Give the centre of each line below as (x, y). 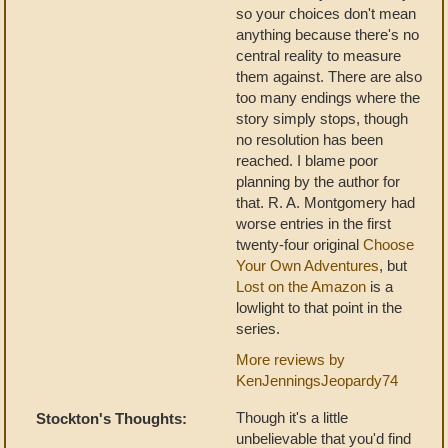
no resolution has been (309, 139)
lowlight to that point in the (319, 307)
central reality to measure (318, 55)
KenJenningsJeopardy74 (317, 380)
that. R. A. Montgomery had (325, 202)
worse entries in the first (313, 223)
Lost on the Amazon (301, 286)
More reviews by (290, 359)
